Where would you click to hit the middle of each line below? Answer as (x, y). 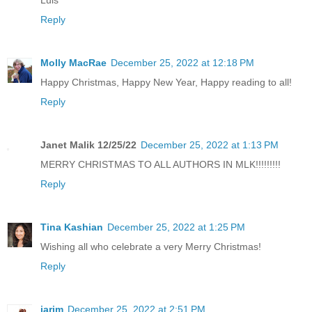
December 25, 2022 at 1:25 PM (176, 227)
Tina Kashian (72, 227)
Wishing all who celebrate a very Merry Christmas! (151, 247)
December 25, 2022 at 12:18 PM (182, 63)
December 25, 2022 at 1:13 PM (210, 145)
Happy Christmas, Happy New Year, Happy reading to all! (166, 83)
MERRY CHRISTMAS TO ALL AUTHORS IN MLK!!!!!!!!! (161, 165)
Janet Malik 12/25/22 (88, 145)
